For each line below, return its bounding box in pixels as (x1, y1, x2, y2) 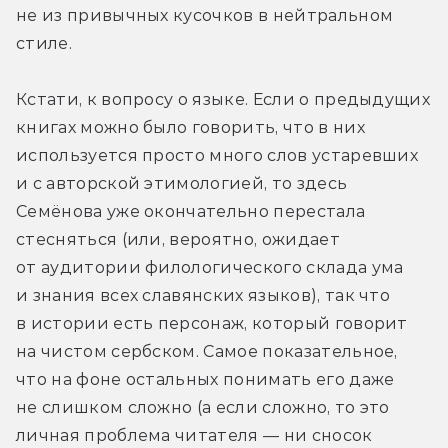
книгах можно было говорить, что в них (16, 118, 365, 138)
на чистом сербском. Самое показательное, (16, 342, 398, 362)
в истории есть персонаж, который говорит (16, 314, 408, 334)
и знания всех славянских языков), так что (16, 286, 391, 306)
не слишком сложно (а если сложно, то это (16, 398, 390, 418)
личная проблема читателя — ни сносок (16, 426, 373, 446)
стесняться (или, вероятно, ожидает (16, 230, 340, 250)
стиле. (16, 34, 72, 54)
